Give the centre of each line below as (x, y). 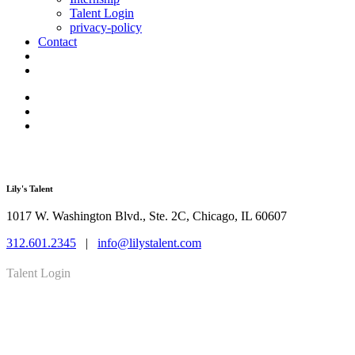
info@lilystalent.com (149, 243)
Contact (57, 42)
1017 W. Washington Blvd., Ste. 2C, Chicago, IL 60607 (147, 216)
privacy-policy (106, 27)
